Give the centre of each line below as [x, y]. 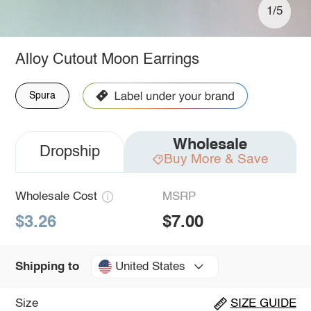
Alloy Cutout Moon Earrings [107, 59]
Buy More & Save [216, 159]
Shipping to [47, 267]
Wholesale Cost [56, 196]
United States [150, 267]
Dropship [69, 152]
